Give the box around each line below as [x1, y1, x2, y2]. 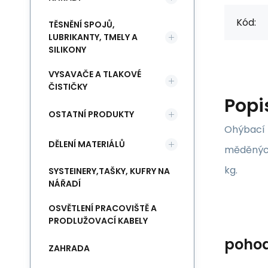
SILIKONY [48, 44, 86, 56]
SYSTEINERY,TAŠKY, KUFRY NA [48, 165, 170, 177]
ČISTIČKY [48, 81, 87, 93]
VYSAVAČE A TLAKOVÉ [48, 68, 141, 80]
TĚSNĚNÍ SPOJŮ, [48, 19, 115, 31]
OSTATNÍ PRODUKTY [48, 108, 134, 120]
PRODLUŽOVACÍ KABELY [48, 215, 148, 227]
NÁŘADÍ [48, 178, 81, 190]
